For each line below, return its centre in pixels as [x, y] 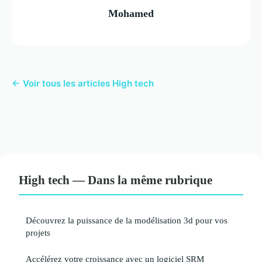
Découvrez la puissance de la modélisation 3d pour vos [127, 220]
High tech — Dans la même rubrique [116, 180]
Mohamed [131, 14]
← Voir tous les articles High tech [83, 83]
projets [38, 232]
